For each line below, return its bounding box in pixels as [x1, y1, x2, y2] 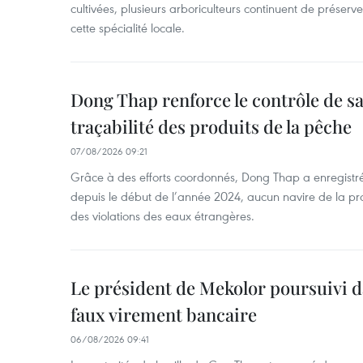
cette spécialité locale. [70, 19, 185, 36]
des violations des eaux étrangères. [70, 207, 254, 224]
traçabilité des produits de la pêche [70, 114, 352, 139]
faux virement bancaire [70, 302, 257, 327]
